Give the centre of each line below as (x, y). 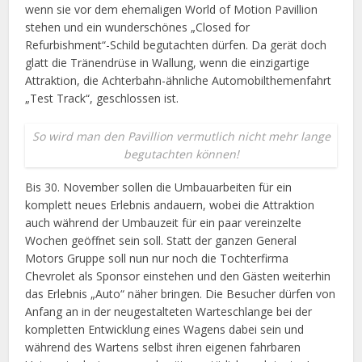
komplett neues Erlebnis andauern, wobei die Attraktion (170, 205)
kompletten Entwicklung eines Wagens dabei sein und (165, 330)
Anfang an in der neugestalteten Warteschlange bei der (169, 312)
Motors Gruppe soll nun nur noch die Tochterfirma (157, 259)
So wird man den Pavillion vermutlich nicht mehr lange (181, 137)
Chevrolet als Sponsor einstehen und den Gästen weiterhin (178, 276)
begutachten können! (181, 154)
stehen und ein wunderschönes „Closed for (138, 27)
